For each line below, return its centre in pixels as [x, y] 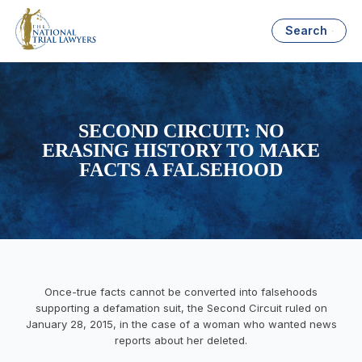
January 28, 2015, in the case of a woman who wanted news [181, 324]
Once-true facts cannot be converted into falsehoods [181, 291]
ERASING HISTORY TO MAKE [181, 151]
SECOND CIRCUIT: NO [181, 131]
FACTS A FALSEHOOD [181, 170]
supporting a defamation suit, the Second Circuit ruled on [181, 307]
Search [307, 31]
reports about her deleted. [181, 340]
